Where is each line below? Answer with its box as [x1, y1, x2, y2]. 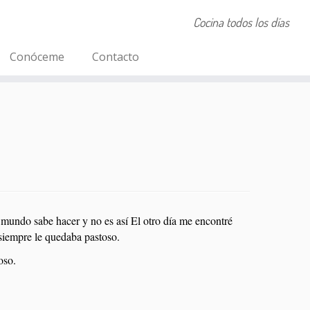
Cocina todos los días [192, 15, 289, 30]
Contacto [91, 49, 139, 64]
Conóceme [9, 49, 64, 64]
